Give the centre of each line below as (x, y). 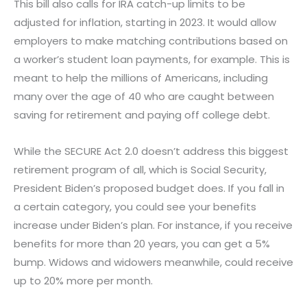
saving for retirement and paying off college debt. (142, 115)
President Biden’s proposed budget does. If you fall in (149, 188)
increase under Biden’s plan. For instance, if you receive (153, 225)
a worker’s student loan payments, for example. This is (152, 60)
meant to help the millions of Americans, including (141, 78)
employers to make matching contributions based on (151, 41)
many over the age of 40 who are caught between (144, 97)
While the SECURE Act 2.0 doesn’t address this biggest (151, 151)
